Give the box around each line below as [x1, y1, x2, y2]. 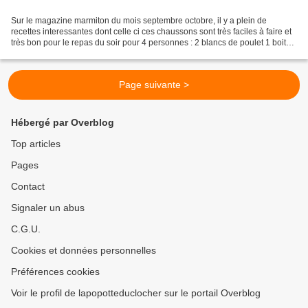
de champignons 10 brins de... [11, 49, 124, 59]
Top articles [11, 138, 60, 150]
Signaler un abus [11, 202, 85, 214]
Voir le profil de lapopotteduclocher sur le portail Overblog [11, 287, 261, 299]
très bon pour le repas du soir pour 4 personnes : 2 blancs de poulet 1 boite [11, 38, 291, 48]
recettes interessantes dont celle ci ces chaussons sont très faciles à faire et [11, 27, 291, 37]
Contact [11, 181, 45, 192]
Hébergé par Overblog [11, 117, 114, 129]
